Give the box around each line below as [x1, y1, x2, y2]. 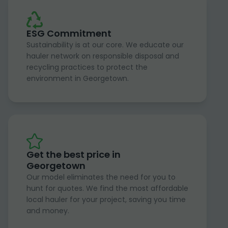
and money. [26, 206, 69, 216]
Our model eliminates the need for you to [26, 172, 176, 183]
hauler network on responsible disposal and [26, 51, 179, 62]
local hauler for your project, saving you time [26, 194, 186, 205]
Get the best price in [26, 148, 121, 161]
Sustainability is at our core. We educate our [26, 40, 184, 50]
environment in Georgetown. [26, 73, 129, 84]
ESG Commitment [26, 27, 111, 40]
